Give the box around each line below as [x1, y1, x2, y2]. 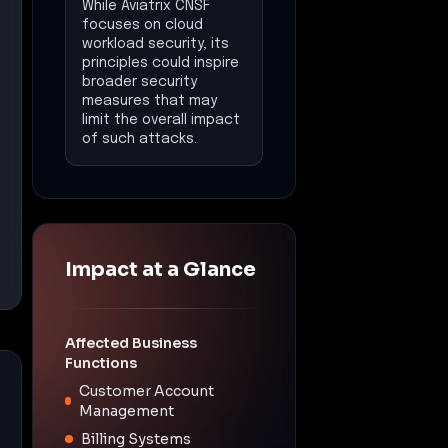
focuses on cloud [82, 17, 203, 32]
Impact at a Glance [65, 256, 256, 282]
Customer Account [79, 381, 215, 400]
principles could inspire [82, 55, 239, 70]
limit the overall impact [82, 112, 240, 127]
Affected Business [65, 333, 197, 352]
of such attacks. [82, 131, 197, 146]
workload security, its [82, 36, 229, 51]
